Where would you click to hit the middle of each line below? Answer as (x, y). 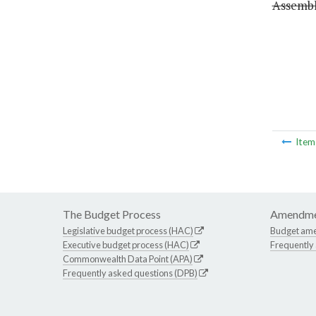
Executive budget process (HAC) (126, 245)
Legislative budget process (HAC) (128, 231)
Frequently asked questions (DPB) (130, 273)
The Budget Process (112, 214)
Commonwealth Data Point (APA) (128, 259)
